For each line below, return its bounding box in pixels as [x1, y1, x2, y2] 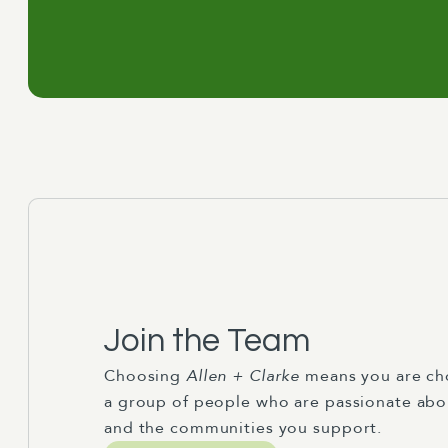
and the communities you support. [104, 416, 383, 439]
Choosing [104, 364, 186, 387]
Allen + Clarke [185, 364, 301, 387]
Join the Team [104, 323, 310, 358]
